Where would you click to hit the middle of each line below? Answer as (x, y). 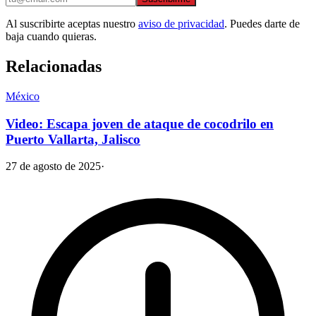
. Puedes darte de (262, 24)
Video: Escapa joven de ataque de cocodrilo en (140, 123)
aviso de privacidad (181, 24)
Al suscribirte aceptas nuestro (71, 24)
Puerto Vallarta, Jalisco (73, 139)
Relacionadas (54, 66)
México (23, 96)
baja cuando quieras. (51, 37)
